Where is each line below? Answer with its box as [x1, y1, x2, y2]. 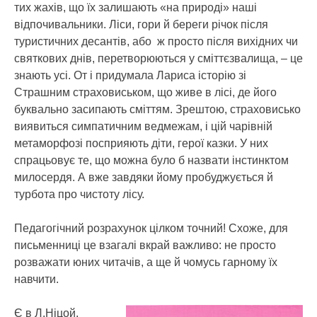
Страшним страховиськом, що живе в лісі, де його [14, 86, 277, 98]
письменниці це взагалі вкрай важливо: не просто [14, 238, 276, 251]
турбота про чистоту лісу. [14, 188, 144, 200]
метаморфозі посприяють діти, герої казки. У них [14, 137, 268, 149]
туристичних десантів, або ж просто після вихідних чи [14, 35, 298, 47]
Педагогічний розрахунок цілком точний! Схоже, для [14, 221, 288, 234]
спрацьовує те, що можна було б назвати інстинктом [14, 154, 289, 166]
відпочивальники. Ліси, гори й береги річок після [14, 18, 268, 30]
